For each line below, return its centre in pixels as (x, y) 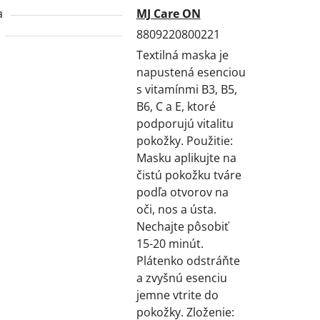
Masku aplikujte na (186, 157)
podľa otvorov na (182, 192)
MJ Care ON (168, 13)
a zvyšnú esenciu (181, 277)
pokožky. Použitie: (184, 140)
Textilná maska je (182, 55)
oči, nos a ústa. (176, 209)
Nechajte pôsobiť (182, 226)
